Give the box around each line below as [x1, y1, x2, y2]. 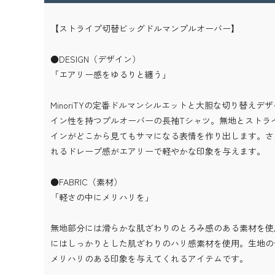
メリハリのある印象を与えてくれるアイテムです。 [50, 252, 248, 265]
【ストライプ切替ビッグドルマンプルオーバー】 [50, 21, 239, 34]
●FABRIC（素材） [50, 175, 122, 188]
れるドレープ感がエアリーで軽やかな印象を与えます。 [50, 144, 265, 157]
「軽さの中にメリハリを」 [50, 190, 153, 203]
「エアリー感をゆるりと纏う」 [50, 68, 171, 80]
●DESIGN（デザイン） [50, 52, 141, 65]
